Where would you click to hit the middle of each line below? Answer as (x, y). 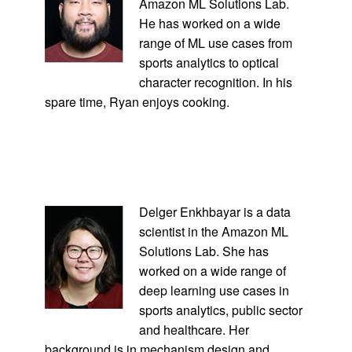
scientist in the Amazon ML (213, 231)
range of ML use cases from (215, 42)
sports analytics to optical (209, 62)
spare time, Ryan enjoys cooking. (137, 101)
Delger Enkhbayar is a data (214, 211)
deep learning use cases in (214, 290)
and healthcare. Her (194, 329)
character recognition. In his (215, 82)
